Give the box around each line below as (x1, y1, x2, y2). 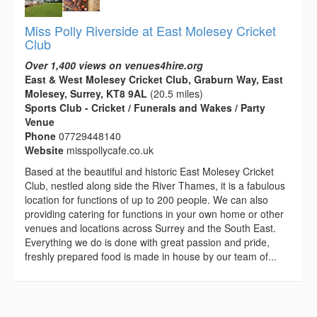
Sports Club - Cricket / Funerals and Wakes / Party (25, 100, 265, 115)
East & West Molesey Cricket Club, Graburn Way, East (25, 71, 283, 86)
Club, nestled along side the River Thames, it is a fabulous (25, 178, 285, 192)
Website (25, 142, 67, 157)
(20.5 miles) (147, 86, 203, 100)
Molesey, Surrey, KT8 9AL (25, 86, 147, 100)
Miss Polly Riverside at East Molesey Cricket (25, 21, 276, 40)
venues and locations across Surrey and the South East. (25, 220, 276, 235)
